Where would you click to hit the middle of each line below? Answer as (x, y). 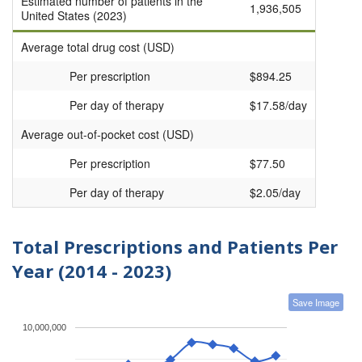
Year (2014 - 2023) (92, 271)
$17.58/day (278, 105)
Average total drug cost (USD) (98, 47)
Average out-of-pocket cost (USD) (107, 135)
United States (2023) (74, 16)
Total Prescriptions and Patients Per (175, 247)
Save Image (316, 302)
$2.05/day (275, 193)
